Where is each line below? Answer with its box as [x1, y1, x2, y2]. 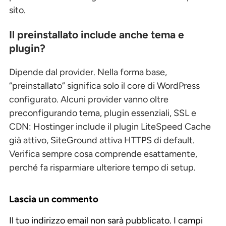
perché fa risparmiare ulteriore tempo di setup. [9, 161, 196, 173]
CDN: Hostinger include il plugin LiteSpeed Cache [9, 121, 211, 132]
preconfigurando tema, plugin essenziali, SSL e [9, 107, 196, 119]
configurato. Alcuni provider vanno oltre [9, 93, 168, 105]
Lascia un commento [9, 193, 98, 205]
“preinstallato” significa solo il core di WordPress [9, 80, 200, 91]
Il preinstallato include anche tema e [9, 28, 184, 41]
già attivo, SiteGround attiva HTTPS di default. [9, 134, 195, 146]
